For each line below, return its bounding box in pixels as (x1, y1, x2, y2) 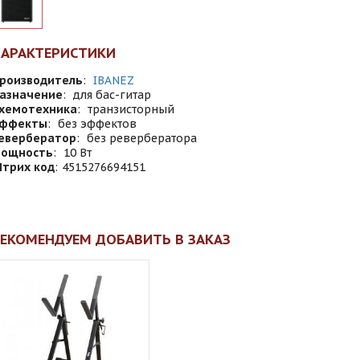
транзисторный (88, 102, 174, 117)
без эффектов (58, 117, 137, 131)
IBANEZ (93, 73, 134, 88)
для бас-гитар (73, 88, 151, 102)
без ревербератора (87, 131, 197, 145)
